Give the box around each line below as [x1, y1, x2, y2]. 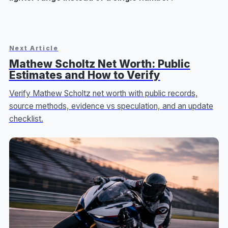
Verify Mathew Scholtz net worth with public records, [9, 89, 198, 99]
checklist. [9, 114, 43, 124]
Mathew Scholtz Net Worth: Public [9, 58, 190, 71]
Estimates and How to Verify [9, 69, 160, 82]
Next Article [9, 44, 59, 52]
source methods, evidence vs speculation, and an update [9, 101, 213, 111]
